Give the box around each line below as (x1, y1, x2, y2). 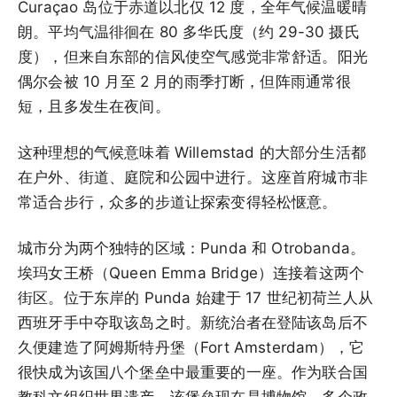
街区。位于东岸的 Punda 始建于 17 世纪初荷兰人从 (18, 288, 373, 307)
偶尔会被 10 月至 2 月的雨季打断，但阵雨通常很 (18, 72, 352, 90)
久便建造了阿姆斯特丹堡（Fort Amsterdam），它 (18, 338, 364, 356)
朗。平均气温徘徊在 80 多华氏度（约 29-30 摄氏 (18, 22, 360, 41)
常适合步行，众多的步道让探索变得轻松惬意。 (18, 192, 338, 211)
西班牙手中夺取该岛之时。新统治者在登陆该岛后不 (18, 313, 368, 331)
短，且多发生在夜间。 (18, 97, 170, 115)
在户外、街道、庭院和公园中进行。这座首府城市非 (18, 167, 368, 186)
